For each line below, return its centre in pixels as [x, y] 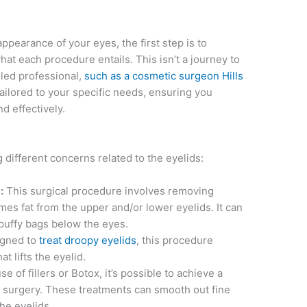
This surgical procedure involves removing [109, 191]
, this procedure [175, 241]
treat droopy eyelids [88, 241]
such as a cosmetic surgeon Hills [164, 76]
